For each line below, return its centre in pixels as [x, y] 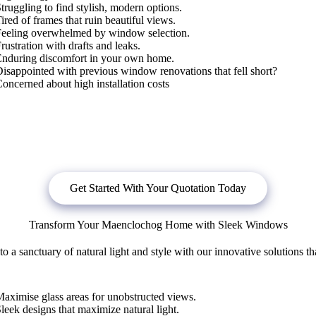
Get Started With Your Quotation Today [158, 188]
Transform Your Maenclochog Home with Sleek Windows [158, 225]
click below [107, 140]
